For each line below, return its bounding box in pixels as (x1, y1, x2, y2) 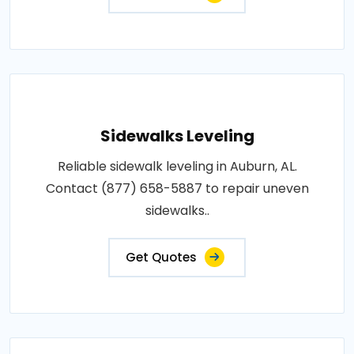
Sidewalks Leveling (100, 125, 254, 148)
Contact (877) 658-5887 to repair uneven (45, 179, 309, 198)
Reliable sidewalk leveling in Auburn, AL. (57, 157, 297, 176)
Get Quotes (126, 249, 197, 266)
